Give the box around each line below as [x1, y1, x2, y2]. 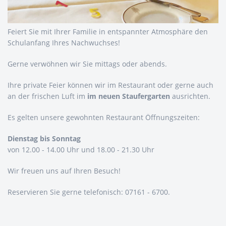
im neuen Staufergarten [87, 91, 170, 101]
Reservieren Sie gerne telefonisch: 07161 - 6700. [8, 187, 170, 197]
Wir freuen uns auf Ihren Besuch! [8, 166, 121, 176]
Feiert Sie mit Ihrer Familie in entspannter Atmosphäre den [8, 27, 208, 37]
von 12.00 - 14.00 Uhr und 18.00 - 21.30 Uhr [8, 145, 154, 155]
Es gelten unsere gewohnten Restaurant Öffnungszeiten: [8, 112, 200, 123]
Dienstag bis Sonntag [8, 134, 81, 144]
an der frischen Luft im [8, 91, 87, 101]
